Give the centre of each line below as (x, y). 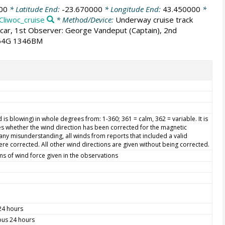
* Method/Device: (85, 19)
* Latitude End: (34, 9)
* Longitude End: (132, 9)
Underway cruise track (154, 19)
